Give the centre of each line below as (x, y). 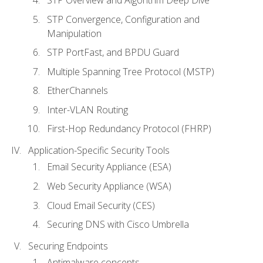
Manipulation (74, 33)
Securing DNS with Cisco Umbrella (118, 225)
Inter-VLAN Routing (87, 109)
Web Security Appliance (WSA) (109, 186)
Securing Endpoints (68, 246)
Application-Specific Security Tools (99, 151)
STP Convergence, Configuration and (123, 19)
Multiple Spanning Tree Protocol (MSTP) (131, 71)
